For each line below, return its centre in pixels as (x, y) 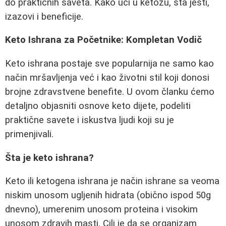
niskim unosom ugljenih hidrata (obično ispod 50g (108, 195)
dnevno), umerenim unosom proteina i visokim (101, 210)
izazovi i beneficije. (44, 16)
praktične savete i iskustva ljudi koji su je (90, 120)
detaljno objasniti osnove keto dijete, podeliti (98, 106)
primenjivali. (29, 134)
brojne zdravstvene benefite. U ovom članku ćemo (110, 92)
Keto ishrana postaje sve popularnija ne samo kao (109, 64)
